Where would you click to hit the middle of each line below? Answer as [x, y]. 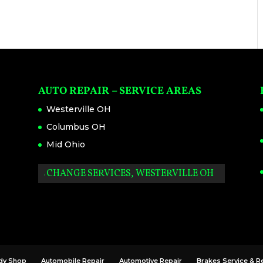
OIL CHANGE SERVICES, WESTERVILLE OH [122, 174]
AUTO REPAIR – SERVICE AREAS [119, 92]
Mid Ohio [65, 145]
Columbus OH [76, 127]
